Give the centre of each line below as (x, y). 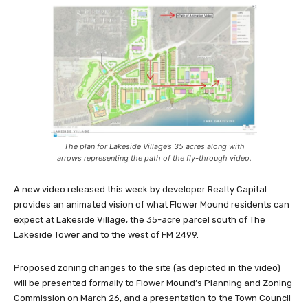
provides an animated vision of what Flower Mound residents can (152, 205)
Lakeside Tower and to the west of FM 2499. (106, 235)
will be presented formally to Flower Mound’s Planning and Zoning (153, 283)
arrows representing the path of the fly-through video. (154, 158)
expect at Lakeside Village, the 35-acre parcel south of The (140, 220)
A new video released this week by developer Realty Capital (140, 190)
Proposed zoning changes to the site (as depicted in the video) (147, 268)
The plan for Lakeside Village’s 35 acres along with (154, 147)
